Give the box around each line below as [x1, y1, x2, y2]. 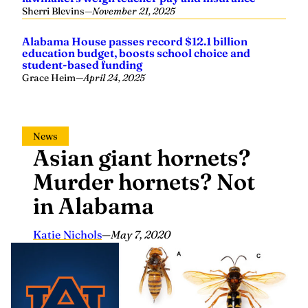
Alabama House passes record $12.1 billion [22, 34, 247, 48]
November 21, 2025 [92, 5, 175, 17]
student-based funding [22, 58, 142, 71]
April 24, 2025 [83, 71, 145, 84]
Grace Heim [22, 71, 76, 84]
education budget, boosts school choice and [22, 46, 250, 60]
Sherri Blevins [22, 5, 85, 17]
